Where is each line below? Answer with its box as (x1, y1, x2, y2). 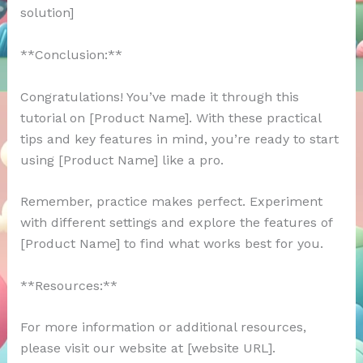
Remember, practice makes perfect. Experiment (19, 194, 322, 210)
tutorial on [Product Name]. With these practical (19, 109, 321, 126)
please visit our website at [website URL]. (19, 340, 275, 357)
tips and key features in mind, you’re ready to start (19, 130, 339, 147)
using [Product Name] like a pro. (19, 152, 224, 168)
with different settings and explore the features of (19, 215, 332, 231)
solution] (19, 5, 74, 21)
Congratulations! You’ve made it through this (19, 88, 299, 105)
